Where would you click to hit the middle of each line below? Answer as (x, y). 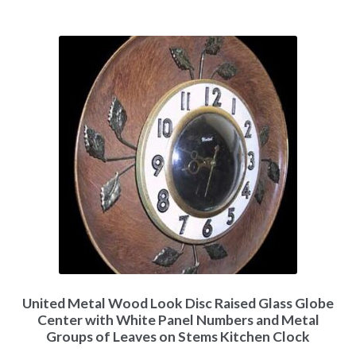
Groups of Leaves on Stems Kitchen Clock (178, 337)
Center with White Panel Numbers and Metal (178, 320)
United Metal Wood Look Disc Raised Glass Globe (178, 304)
